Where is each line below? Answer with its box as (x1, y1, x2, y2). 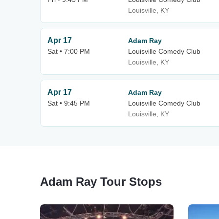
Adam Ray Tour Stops (40, 175, 162, 188)
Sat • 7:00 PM (47, 47, 90, 55)
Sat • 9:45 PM (47, 99, 90, 107)
